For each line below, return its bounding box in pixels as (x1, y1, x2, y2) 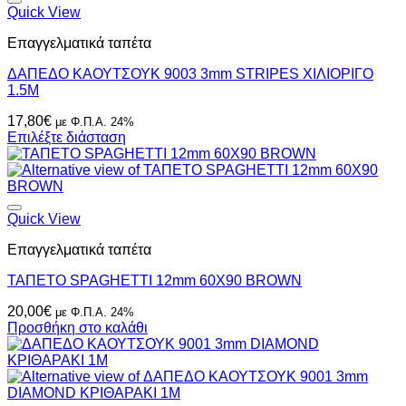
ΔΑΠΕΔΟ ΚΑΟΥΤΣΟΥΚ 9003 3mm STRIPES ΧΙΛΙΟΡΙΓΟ (7, 66, 373, 82)
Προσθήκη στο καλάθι (7, 320, 148, 336)
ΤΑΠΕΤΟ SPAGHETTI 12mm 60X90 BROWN (7, 273, 302, 289)
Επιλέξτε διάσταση (7, 130, 126, 146)
